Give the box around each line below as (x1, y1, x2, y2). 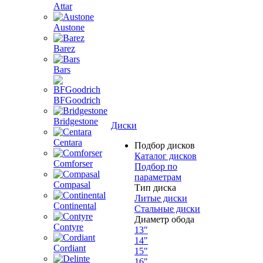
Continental (53, 201, 96, 211)
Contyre (53, 222, 83, 232)
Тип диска (134, 183, 176, 193)
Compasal (53, 180, 90, 190)
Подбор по (134, 161, 177, 171)
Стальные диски (134, 204, 200, 214)
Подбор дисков (134, 140, 195, 150)
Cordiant (53, 243, 86, 253)
